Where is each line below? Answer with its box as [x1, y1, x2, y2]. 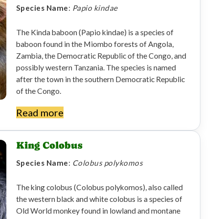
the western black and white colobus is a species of [16, 195, 182, 204]
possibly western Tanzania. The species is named [16, 63, 176, 72]
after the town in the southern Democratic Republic [16, 74, 185, 84]
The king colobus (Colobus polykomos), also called [16, 183, 183, 192]
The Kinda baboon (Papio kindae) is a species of [16, 27, 174, 37]
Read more [16, 107, 64, 119]
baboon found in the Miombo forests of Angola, [16, 39, 174, 48]
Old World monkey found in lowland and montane [16, 206, 180, 216]
